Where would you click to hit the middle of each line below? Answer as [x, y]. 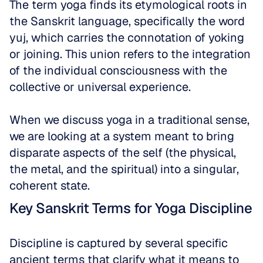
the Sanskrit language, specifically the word [127, 21]
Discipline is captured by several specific [119, 243]
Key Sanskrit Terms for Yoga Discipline [131, 208]
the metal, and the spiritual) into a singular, [124, 169]
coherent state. [50, 186]
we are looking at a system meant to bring [122, 136]
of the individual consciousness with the [118, 70]
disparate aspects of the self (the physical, [123, 153]
